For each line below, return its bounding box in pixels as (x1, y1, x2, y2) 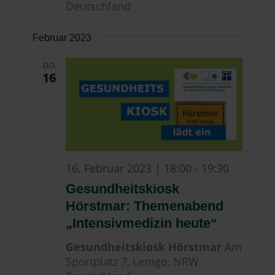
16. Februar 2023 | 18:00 (66, 160, 192, 176)
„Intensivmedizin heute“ (66, 215, 218, 231)
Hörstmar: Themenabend (66, 198, 224, 214)
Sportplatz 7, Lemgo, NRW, (66, 254, 202, 269)
